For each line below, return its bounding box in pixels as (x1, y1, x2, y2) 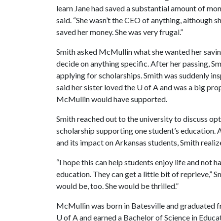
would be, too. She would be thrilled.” (56, 181, 179, 190)
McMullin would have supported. (56, 94, 167, 104)
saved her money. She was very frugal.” (56, 27, 183, 37)
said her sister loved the (56, 82, 137, 92)
